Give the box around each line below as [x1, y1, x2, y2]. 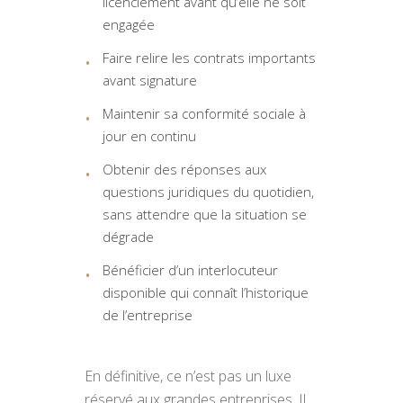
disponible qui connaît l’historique [103, 283, 309, 301]
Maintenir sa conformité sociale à [103, 104, 306, 122]
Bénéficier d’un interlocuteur [103, 261, 278, 279]
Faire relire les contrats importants [103, 49, 316, 67]
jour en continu [103, 127, 196, 145]
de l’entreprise [103, 306, 193, 324]
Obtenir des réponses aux [103, 160, 266, 178]
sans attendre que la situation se [103, 205, 307, 223]
